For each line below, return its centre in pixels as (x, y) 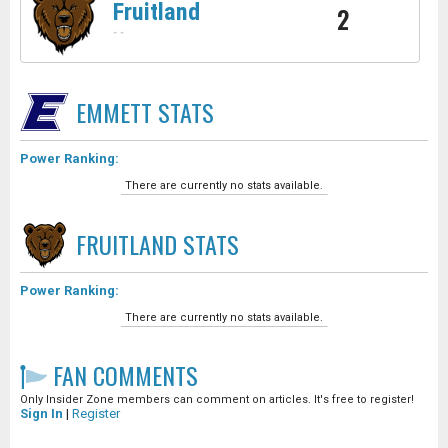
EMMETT (114, 112)
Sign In (41, 413)
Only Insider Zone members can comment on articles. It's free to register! (217, 399)
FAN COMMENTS (122, 375)
